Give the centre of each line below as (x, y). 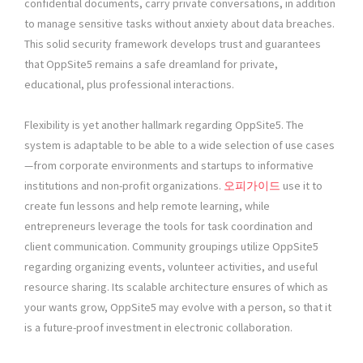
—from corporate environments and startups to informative (169, 166)
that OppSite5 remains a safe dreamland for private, (151, 64)
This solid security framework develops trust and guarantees (173, 44)
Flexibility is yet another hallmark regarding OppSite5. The (164, 125)
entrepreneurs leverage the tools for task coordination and (169, 226)
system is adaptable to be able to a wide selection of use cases (179, 145)
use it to (301, 186)
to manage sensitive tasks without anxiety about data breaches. (179, 24)
